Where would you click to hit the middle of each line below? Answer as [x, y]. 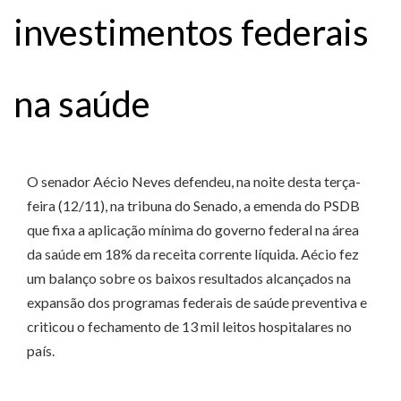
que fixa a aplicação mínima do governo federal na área [193, 230]
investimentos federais [191, 32]
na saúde [82, 103]
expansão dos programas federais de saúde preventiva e [197, 303]
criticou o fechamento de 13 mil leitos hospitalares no [189, 327]
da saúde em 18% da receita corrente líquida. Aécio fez [193, 254]
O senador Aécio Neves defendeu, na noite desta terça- [194, 182]
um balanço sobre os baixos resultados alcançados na [189, 278]
